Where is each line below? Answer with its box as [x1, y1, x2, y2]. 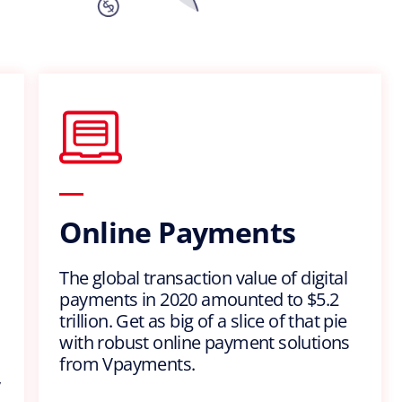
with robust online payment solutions [59, 330, 350, 355]
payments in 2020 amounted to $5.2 [59, 287, 339, 312]
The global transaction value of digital [59, 266, 347, 291]
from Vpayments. [59, 352, 196, 377]
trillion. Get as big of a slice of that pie [59, 309, 347, 334]
